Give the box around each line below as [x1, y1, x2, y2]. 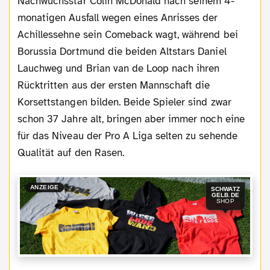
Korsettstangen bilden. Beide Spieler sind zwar [17, 95, 231, 108]
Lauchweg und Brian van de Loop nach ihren [17, 61, 220, 75]
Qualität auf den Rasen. [17, 146, 124, 159]
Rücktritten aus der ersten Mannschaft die [17, 78, 210, 92]
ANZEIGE [30, 183, 59, 190]
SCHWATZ [210, 186, 240, 193]
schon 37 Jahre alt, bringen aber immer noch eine [17, 112, 245, 125]
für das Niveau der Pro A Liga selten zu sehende [17, 129, 237, 142]
